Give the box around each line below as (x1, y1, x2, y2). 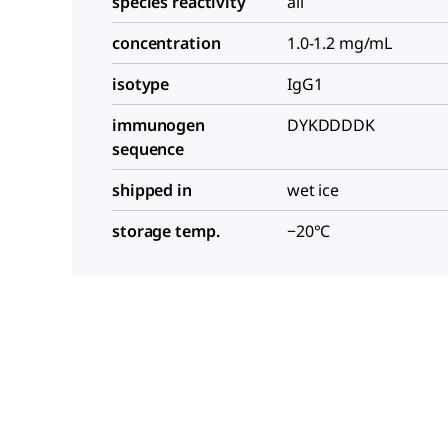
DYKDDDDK (287, 113, 375, 136)
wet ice (287, 178, 340, 201)
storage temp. (112, 219, 220, 242)
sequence (112, 137, 185, 160)
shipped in (112, 178, 192, 201)
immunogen (112, 113, 205, 136)
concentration (112, 31, 221, 54)
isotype (112, 72, 170, 95)
